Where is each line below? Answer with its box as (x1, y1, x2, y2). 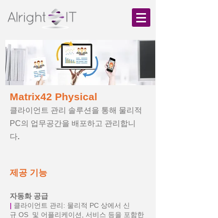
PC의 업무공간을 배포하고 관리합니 (10, 119, 136, 127)
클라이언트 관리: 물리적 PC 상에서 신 (12, 201, 130, 209)
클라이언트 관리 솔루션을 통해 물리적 (10, 106, 142, 114)
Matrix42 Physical (10, 91, 97, 102)
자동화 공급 (10, 192, 54, 200)
